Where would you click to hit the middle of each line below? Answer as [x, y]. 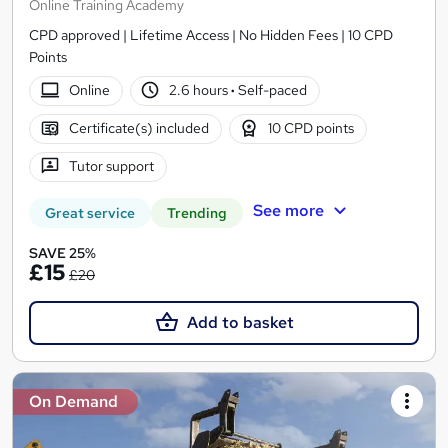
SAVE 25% [62, 252]
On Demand [73, 401]
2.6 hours [200, 90]
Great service [90, 212]
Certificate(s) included [138, 128]
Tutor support [111, 166]
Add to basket [240, 322]
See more [288, 211]
